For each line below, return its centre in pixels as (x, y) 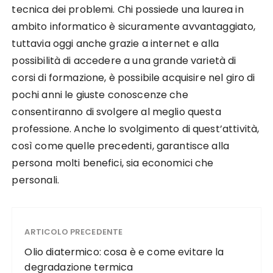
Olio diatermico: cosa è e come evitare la (124, 252)
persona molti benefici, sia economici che (113, 163)
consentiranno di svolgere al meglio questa (116, 112)
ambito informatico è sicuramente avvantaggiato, (134, 27)
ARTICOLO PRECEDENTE (74, 232)
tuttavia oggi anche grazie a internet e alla (115, 44)
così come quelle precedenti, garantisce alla (121, 146)
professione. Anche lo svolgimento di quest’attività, (136, 129)
